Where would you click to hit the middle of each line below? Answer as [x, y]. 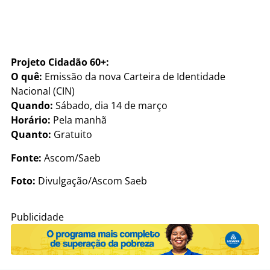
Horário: [31, 120]
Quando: [32, 106]
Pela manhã [79, 120]
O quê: [27, 77]
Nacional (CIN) [43, 91]
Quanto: [31, 135]
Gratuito [72, 135]
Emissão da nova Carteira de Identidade [134, 77]
